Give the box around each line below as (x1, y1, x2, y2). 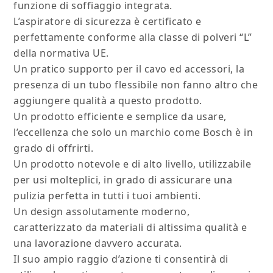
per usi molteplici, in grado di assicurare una (13, 173, 233, 187)
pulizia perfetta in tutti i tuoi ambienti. (13, 189, 201, 203)
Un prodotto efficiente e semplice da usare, (13, 110, 227, 124)
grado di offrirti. (13, 141, 94, 155)
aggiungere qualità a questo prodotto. (13, 94, 202, 108)
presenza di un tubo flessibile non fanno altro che (13, 78, 258, 92)
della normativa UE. (13, 46, 109, 60)
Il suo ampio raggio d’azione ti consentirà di (13, 252, 229, 266)
